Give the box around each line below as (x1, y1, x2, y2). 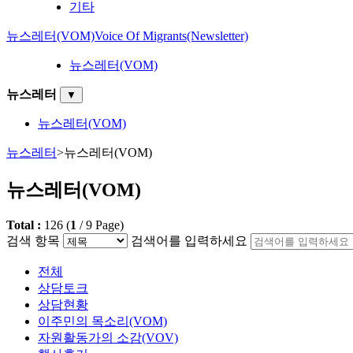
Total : (6, 217, 44, 232)
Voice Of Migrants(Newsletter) (95, 28, 248, 43)
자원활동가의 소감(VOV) (38, 330, 178, 344)
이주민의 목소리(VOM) (38, 314, 167, 328)
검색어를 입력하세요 (131, 233, 247, 247)
